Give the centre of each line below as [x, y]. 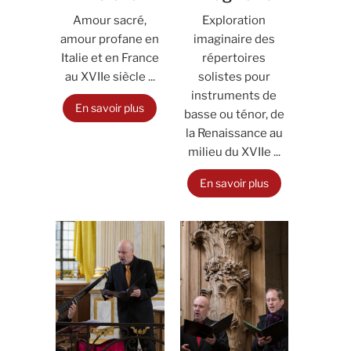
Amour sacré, [110, 20]
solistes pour [234, 77]
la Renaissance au [234, 133]
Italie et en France [110, 58]
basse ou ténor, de [234, 114]
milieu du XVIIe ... [234, 152]
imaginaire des [234, 39]
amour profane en [110, 39]
